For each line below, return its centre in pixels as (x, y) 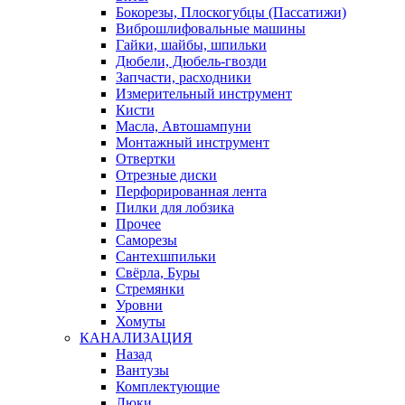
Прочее (138, 223)
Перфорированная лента (191, 191)
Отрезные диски (166, 174)
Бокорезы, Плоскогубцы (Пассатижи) (231, 12)
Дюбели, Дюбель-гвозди (191, 61)
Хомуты (141, 321)
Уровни (139, 305)
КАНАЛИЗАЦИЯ (136, 337)
